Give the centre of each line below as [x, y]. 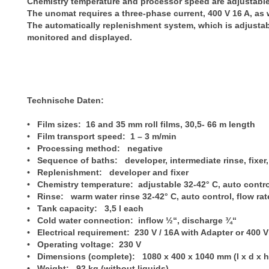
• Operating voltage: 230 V [84, 245]
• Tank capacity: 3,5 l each [86, 209]
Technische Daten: [65, 101]
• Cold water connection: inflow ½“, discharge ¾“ [133, 221]
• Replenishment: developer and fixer [108, 173]
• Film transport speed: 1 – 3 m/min [103, 137]
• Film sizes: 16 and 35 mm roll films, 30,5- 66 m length [142, 125]
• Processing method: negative [96, 149]
